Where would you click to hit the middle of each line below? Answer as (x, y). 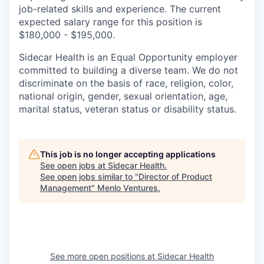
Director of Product (175, 176)
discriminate (47, 83)
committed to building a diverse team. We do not (128, 70)
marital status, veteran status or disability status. (128, 109)
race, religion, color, (188, 83)
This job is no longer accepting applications (128, 154)
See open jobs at (74, 165)
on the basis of (109, 83)
